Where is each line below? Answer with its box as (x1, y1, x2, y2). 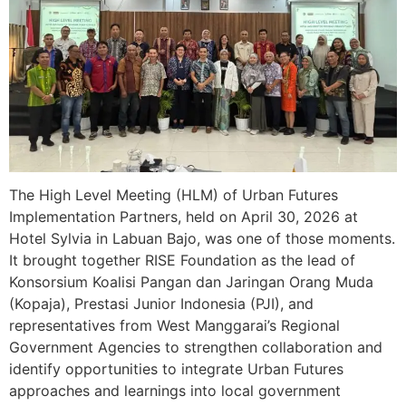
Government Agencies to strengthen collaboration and (9, 338, 382, 357)
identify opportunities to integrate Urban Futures (9, 360, 343, 379)
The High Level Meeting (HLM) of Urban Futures (9, 186, 338, 205)
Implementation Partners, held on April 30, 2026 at (9, 208, 358, 227)
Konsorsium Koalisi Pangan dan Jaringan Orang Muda (9, 273, 373, 292)
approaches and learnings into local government (9, 382, 341, 401)
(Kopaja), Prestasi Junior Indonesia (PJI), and (9, 295, 314, 314)
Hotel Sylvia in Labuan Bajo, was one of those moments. (9, 229, 395, 248)
